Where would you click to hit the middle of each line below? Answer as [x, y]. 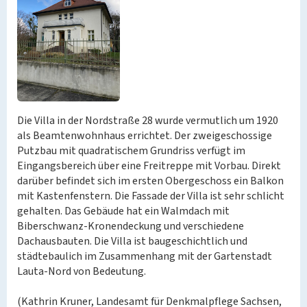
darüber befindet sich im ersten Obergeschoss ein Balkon [150, 181]
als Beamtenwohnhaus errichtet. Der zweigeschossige [145, 136]
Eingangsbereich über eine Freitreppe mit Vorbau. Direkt [149, 166]
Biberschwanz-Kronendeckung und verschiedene [131, 226]
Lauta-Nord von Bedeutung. [82, 271]
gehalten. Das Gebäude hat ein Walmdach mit [123, 211]
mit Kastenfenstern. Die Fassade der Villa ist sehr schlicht [151, 196]
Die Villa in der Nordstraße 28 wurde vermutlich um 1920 [148, 121]
